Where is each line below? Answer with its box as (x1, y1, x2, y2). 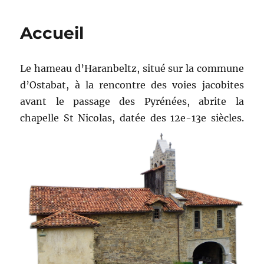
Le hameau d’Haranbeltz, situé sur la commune (20, 62, 244, 74)
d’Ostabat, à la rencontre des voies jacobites (20, 78, 244, 91)
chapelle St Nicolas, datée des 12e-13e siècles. (20, 111, 244, 124)
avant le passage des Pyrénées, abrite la (20, 95, 244, 107)
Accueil (20, 22, 84, 43)
